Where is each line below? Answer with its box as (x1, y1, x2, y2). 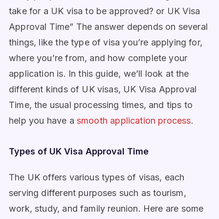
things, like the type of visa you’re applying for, (9, 37, 202, 47)
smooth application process (76, 115, 191, 126)
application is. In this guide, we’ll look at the (9, 68, 189, 79)
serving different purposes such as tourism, (9, 188, 186, 198)
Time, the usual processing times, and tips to (9, 100, 193, 110)
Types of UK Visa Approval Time (9, 146, 149, 156)
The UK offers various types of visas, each (9, 172, 185, 182)
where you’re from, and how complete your (9, 53, 188, 63)
